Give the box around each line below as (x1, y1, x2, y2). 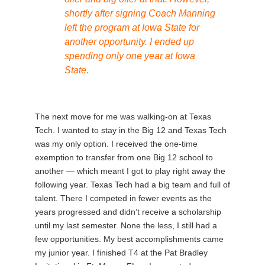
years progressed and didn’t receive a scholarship (35, 207, 221, 216)
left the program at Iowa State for (64, 22, 199, 33)
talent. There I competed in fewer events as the (35, 193, 212, 203)
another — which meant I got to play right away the (35, 166, 225, 176)
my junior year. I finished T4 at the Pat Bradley (35, 248, 208, 257)
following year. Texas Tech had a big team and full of (35, 180, 230, 189)
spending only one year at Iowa (64, 51, 195, 61)
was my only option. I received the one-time (35, 139, 198, 148)
